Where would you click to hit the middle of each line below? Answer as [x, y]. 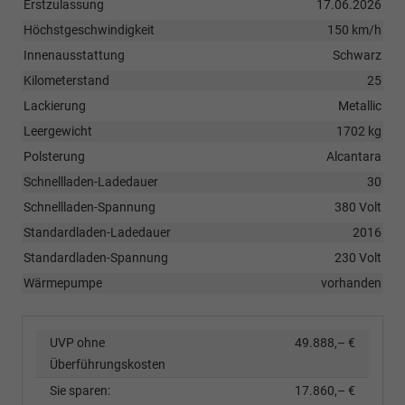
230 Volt [358, 257]
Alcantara [354, 156]
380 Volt [358, 207]
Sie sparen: [80, 390]
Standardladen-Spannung [96, 257]
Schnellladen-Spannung [89, 207]
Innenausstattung [74, 55]
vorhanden [351, 283]
